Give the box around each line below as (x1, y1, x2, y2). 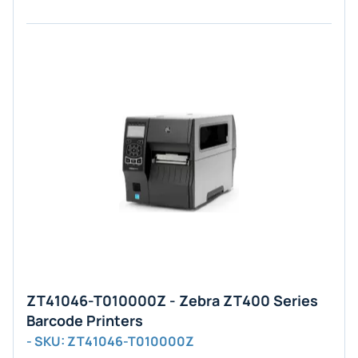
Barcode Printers (26, 311, 143, 330)
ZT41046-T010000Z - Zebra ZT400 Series (26, 291, 318, 310)
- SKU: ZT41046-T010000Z (26, 332, 194, 350)
